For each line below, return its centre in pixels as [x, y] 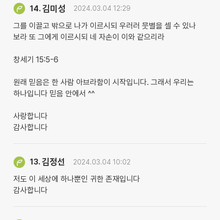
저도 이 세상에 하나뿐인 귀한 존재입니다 [76, 179]
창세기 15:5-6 [36, 60]
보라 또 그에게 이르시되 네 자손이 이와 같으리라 [89, 37]
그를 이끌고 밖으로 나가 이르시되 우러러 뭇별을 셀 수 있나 [104, 26]
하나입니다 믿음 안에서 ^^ [54, 94]
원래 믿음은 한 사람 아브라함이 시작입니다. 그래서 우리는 [103, 82]
